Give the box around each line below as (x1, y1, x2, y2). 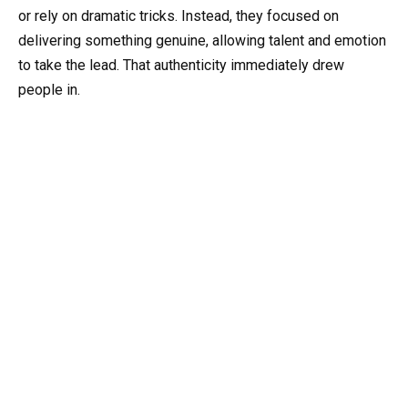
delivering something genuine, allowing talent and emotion (18, 32, 386, 50)
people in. (18, 81, 80, 99)
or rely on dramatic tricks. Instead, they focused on (18, 7, 339, 25)
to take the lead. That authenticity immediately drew (18, 56, 344, 75)
